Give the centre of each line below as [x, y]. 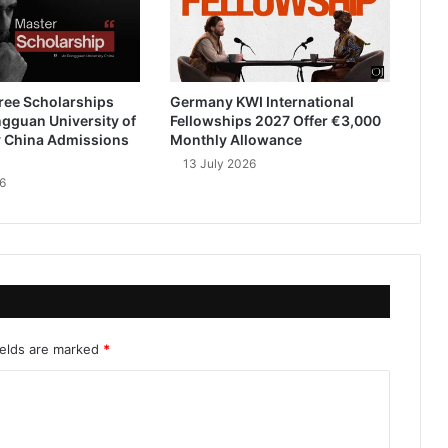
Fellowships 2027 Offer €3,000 [275, 120]
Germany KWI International [261, 101]
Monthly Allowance [235, 139]
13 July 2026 [219, 163]
